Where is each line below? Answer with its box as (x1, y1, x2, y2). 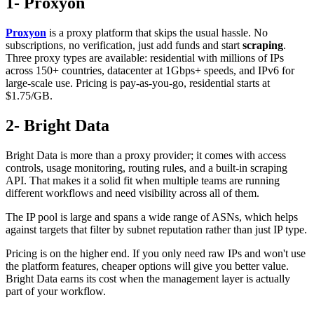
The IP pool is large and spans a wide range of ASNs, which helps (6, 211, 298, 224)
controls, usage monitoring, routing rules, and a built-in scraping (6, 162, 287, 175)
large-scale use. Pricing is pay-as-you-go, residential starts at (6, 77, 270, 90)
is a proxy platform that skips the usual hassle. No (49, 27, 268, 39)
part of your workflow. (6, 285, 106, 298)
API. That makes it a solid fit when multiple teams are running (6, 175, 280, 187)
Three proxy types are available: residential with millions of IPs (6, 52, 284, 64)
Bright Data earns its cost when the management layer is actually (6, 273, 290, 285)
